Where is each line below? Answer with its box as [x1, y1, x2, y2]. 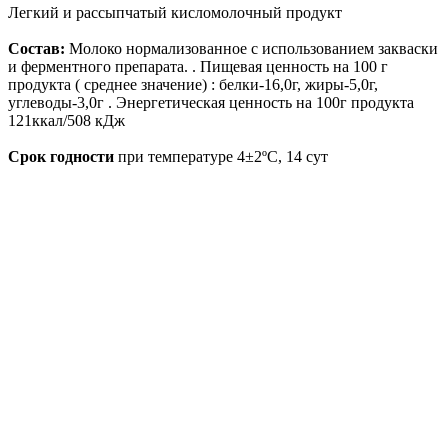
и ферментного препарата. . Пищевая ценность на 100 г [8, 57, 388, 75]
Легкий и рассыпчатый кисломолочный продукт [8, 3, 342, 21]
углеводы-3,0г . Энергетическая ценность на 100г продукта [8, 93, 414, 111]
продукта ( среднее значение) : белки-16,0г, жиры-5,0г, [8, 75, 378, 93]
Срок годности [8, 147, 114, 165]
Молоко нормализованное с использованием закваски [65, 39, 438, 57]
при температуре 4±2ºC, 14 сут [114, 147, 328, 165]
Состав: [8, 39, 65, 57]
